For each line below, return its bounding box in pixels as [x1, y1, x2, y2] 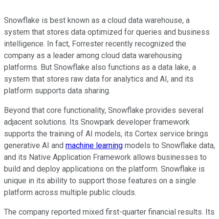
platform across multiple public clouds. [4, 187, 136, 197]
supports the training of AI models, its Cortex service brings [4, 129, 208, 138]
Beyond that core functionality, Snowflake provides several [4, 105, 203, 115]
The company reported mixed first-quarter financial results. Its [4, 207, 215, 217]
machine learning [66, 140, 123, 150]
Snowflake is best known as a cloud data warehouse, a [4, 15, 190, 25]
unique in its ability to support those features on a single [4, 175, 196, 185]
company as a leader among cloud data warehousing [4, 50, 182, 60]
